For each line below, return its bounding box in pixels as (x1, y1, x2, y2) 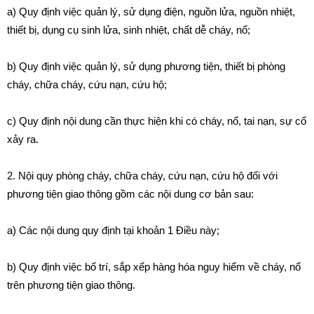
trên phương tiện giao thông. (7, 279, 135, 291)
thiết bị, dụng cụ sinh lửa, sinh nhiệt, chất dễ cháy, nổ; (7, 24, 250, 36)
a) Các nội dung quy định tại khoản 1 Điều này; (7, 224, 219, 236)
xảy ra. (7, 133, 39, 145)
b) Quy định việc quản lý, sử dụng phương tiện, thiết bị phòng (7, 60, 285, 72)
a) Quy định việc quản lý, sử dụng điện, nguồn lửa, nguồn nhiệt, (7, 6, 295, 18)
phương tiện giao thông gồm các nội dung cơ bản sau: (7, 188, 254, 200)
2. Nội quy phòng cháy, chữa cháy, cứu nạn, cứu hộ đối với (7, 170, 278, 182)
